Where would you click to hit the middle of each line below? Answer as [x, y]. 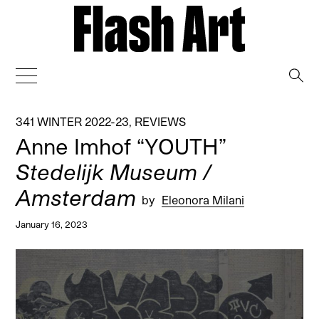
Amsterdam [76, 197]
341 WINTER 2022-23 [73, 121]
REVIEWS [161, 121]
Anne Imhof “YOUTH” [121, 146]
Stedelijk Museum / [114, 171]
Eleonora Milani [203, 199]
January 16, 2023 [52, 224]
